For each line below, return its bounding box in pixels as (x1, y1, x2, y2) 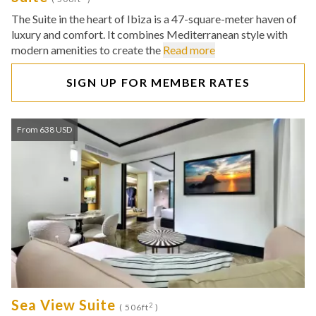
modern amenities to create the (11, 43, 163, 56)
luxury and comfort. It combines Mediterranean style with (11, 28, 288, 41)
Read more (163, 43, 215, 56)
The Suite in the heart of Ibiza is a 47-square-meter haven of (11, 12, 297, 25)
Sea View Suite (11, 296, 119, 313)
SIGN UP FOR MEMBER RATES (66, 75, 250, 89)
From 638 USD (17, 124, 72, 135)
